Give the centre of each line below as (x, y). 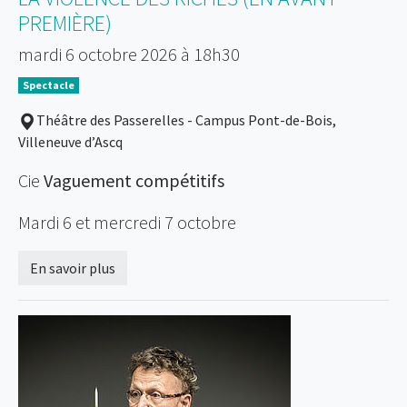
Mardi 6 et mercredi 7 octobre (127, 223)
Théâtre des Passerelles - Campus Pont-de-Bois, (186, 120)
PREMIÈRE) (65, 24)
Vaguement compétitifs (134, 181)
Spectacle (48, 85)
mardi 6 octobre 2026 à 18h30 (129, 55)
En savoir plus (73, 268)
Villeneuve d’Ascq (70, 142)
